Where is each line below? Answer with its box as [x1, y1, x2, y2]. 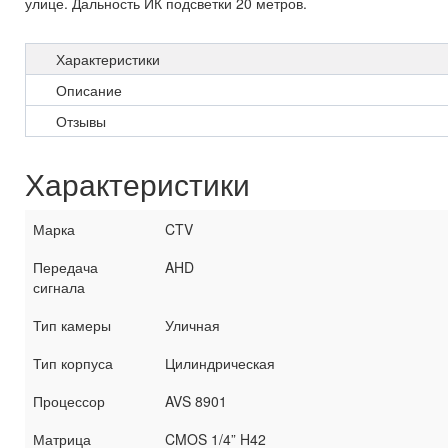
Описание [56, 80, 122, 101]
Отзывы [56, 111, 106, 132]
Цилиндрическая [165, 353, 275, 374]
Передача [33, 257, 98, 278]
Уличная [165, 315, 220, 336]
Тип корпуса [33, 353, 113, 374]
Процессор [33, 391, 105, 412]
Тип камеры [33, 315, 111, 336]
